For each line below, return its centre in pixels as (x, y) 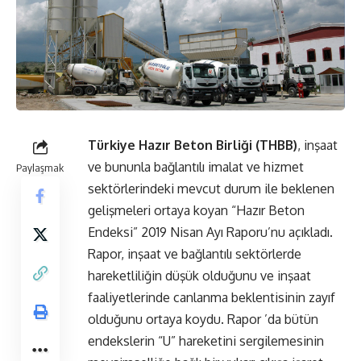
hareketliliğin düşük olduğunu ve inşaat (199, 275)
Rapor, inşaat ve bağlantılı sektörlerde (195, 253)
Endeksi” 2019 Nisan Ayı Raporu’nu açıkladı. (210, 232)
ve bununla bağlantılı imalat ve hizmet (196, 166)
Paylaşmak (40, 167)
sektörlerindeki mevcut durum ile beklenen (211, 188)
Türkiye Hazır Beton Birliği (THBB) (193, 145)
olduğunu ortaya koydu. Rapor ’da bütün (203, 319)
